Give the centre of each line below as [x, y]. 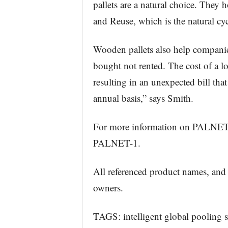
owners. [108, 188]
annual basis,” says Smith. [143, 98]
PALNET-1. [117, 143]
